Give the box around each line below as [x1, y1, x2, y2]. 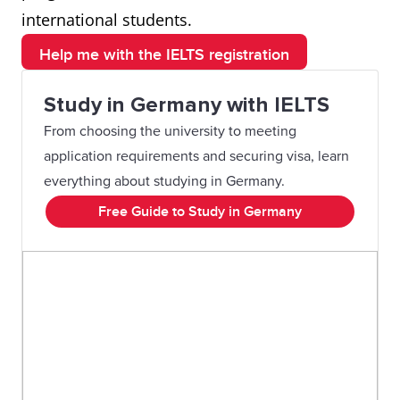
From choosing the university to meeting [44, 122, 296, 140]
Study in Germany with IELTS [44, 92, 329, 118]
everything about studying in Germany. [44, 172, 285, 190]
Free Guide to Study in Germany [98, 203, 302, 221]
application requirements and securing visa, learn [44, 147, 349, 165]
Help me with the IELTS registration [39, 46, 289, 64]
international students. [21, 9, 192, 30]
